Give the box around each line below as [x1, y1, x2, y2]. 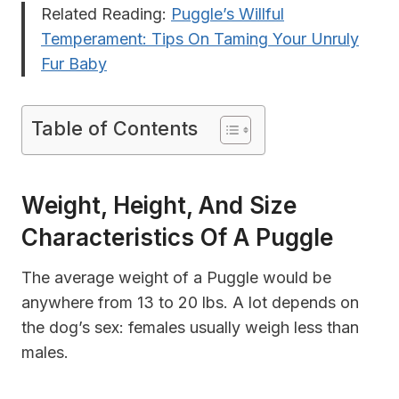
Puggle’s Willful [171, 4, 284, 23]
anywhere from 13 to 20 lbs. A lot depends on [21, 292, 359, 312]
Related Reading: [41, 4, 171, 23]
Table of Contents [31, 116, 198, 140]
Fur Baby [41, 53, 107, 73]
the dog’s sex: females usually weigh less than [21, 317, 359, 337]
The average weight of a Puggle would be [21, 267, 331, 287]
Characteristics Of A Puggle [21, 223, 333, 251]
